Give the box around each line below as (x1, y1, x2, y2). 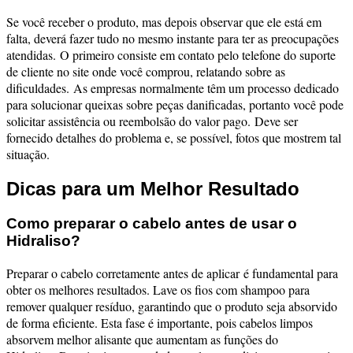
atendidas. (6, 46, 60, 63)
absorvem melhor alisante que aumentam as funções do (6, 331, 278, 348)
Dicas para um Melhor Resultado (6, 177, 299, 199)
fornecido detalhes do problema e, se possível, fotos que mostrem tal (6, 128, 341, 146)
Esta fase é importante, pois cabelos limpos (101, 314, 313, 332)
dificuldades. (6, 79, 73, 96)
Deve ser (255, 112, 298, 129)
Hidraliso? (6, 232, 80, 250)
